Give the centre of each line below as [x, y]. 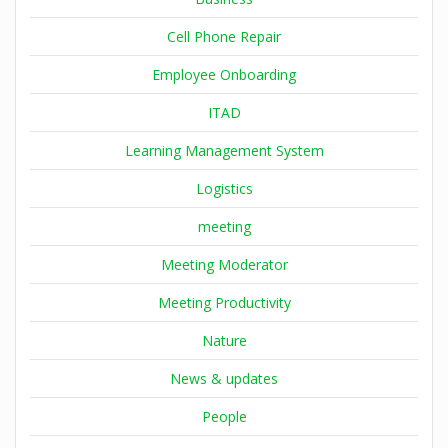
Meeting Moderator [224, 265]
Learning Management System [224, 151]
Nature [224, 341]
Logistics [224, 189]
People [224, 417]
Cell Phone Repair [224, 37]
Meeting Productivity [224, 303]
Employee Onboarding [224, 75]
